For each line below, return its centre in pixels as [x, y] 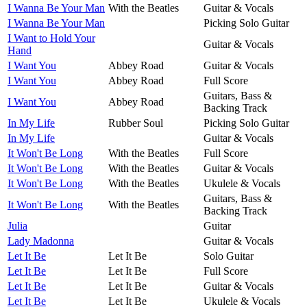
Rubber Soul [136, 123]
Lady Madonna [41, 241]
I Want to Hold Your [51, 38]
